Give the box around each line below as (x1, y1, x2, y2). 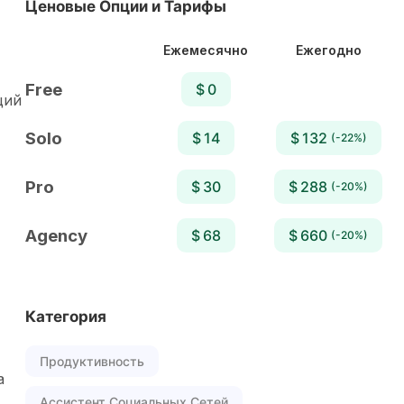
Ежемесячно (163, 42, 248, 58)
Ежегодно (295, 42, 362, 58)
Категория (25, 308, 106, 326)
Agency (25, 225, 87, 246)
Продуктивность (40, 353, 144, 369)
